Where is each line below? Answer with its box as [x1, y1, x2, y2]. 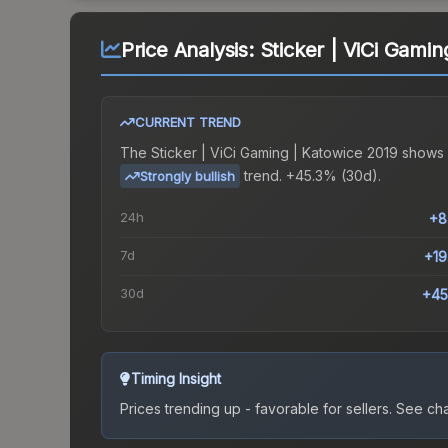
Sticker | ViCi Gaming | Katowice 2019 [151, 144, 398, 162]
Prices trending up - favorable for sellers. [120, 400, 392, 418]
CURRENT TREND [135, 114, 241, 131]
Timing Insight [131, 370, 221, 388]
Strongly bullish [140, 168, 235, 185]
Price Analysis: [120, 38, 260, 63]
